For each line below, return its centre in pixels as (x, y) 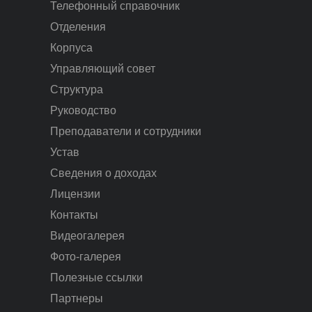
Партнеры (77, 298)
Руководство (83, 110)
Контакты (74, 214)
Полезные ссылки (96, 277)
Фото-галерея (86, 256)
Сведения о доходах (103, 173)
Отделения (78, 26)
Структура (77, 89)
